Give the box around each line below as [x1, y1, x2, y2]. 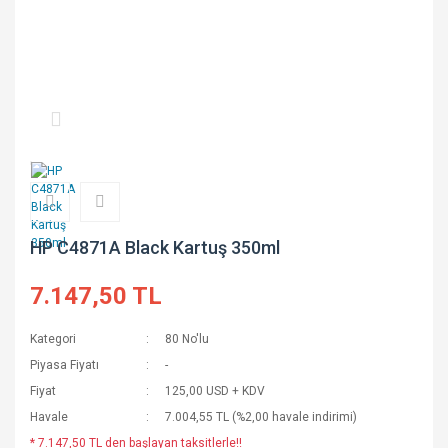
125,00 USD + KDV [165, 384, 266, 398]
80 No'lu [165, 332, 210, 346]
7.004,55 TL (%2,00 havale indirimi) [165, 410, 358, 424]
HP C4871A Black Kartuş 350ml [30, 237, 280, 258]
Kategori [30, 332, 76, 346]
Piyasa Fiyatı [30, 358, 99, 372]
